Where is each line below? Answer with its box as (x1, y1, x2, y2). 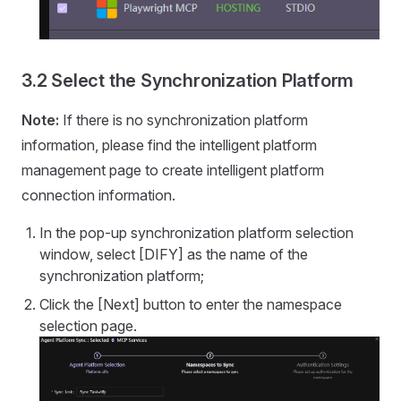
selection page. (39, 316, 137, 335)
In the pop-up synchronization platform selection (39, 223, 354, 242)
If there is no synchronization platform (59, 110, 308, 129)
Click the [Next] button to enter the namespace (39, 294, 342, 313)
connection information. (21, 185, 175, 204)
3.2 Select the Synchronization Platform (21, 69, 354, 91)
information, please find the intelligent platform (21, 135, 317, 154)
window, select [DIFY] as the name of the (39, 244, 308, 263)
